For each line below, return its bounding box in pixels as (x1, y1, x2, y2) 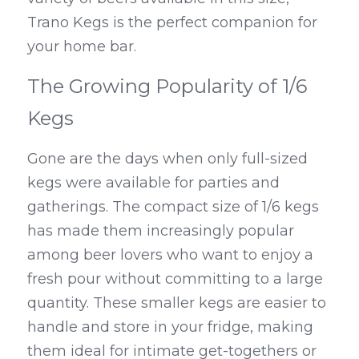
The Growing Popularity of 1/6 (27, 75, 307, 99)
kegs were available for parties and (27, 174, 280, 192)
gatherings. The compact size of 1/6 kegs (27, 198, 319, 216)
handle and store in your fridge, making (27, 318, 313, 337)
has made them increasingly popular (27, 222, 294, 240)
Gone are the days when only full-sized (27, 150, 308, 168)
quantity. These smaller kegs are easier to (27, 294, 326, 313)
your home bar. (27, 38, 136, 56)
